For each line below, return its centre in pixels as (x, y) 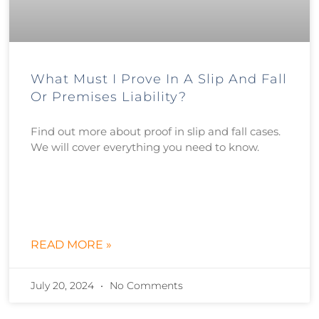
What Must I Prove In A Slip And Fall (159, 79)
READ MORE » (72, 245)
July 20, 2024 (64, 286)
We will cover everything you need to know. (145, 147)
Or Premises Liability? (109, 97)
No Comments (145, 286)
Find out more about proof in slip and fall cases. (156, 132)
